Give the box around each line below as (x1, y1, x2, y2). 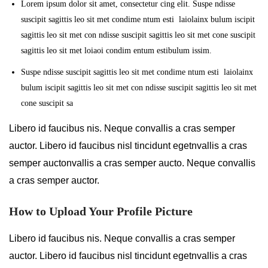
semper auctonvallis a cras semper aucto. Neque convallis (9, 158, 255, 168)
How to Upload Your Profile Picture (9, 205, 193, 218)
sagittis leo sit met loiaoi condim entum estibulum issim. (21, 46, 212, 55)
